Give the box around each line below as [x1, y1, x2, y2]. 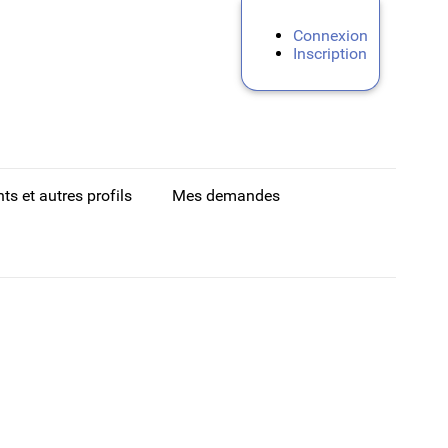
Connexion [292, 26, 368, 46]
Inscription [292, 44, 367, 64]
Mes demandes [172, 186, 280, 205]
